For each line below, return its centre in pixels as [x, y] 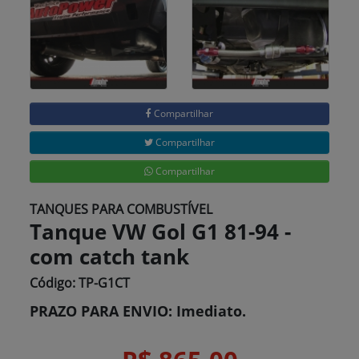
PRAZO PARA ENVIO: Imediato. [138, 311]
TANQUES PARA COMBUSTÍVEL [121, 209]
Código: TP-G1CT [80, 282]
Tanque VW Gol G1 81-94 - [161, 231]
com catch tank [110, 256]
